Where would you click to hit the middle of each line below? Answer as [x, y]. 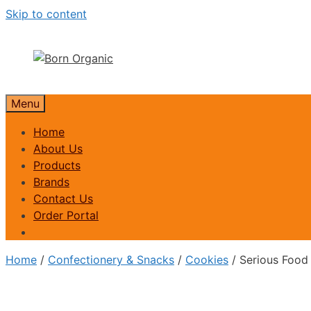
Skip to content [46, 14]
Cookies [207, 260]
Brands [51, 182]
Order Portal [66, 215]
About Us [58, 149]
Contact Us [63, 199]
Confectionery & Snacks [111, 260]
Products [57, 165]
